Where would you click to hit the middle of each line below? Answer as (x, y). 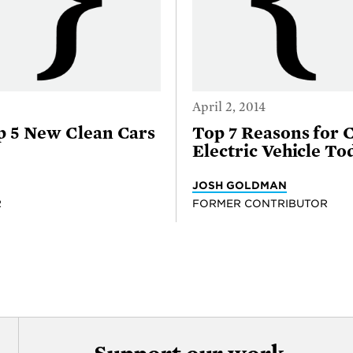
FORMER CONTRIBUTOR (260, 203)
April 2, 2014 (229, 107)
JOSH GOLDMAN (240, 185)
